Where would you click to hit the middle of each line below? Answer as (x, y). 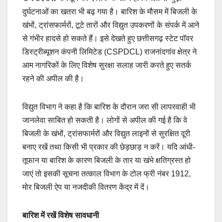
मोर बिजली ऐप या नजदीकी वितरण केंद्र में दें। (86, 187)
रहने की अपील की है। (53, 78)
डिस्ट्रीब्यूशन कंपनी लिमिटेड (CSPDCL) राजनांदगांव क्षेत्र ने (110, 52)
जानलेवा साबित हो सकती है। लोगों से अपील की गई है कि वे (105, 120)
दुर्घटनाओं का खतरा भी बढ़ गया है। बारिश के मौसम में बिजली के (110, 11)
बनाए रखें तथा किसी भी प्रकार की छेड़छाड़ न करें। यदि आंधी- (109, 147)
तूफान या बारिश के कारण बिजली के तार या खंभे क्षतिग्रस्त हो (107, 160)
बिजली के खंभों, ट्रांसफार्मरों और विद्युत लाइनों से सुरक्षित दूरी (106, 133)
